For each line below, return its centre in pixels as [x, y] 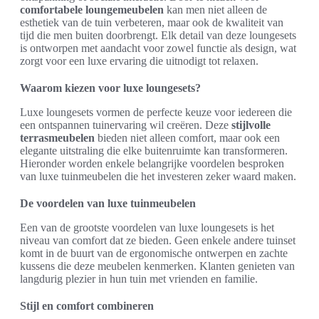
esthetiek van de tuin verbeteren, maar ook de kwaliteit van [152, 23]
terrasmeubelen [57, 138]
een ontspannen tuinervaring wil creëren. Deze [126, 125]
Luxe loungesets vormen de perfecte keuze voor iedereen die [156, 113]
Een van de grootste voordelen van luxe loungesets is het [147, 228]
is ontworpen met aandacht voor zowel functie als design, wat [158, 48]
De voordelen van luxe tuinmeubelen [108, 204]
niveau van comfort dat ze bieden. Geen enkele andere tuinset [158, 241]
